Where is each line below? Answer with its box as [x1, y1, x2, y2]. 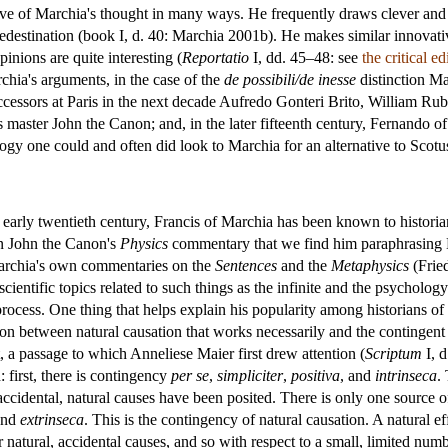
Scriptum [365, 344, 422, 362]
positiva [291, 366, 340, 384]
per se [171, 366, 209, 384]
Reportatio [182, 48, 249, 66]
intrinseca [375, 366, 437, 384]
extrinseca [20, 410, 84, 428]
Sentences [215, 256, 277, 274]
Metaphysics [331, 256, 409, 274]
